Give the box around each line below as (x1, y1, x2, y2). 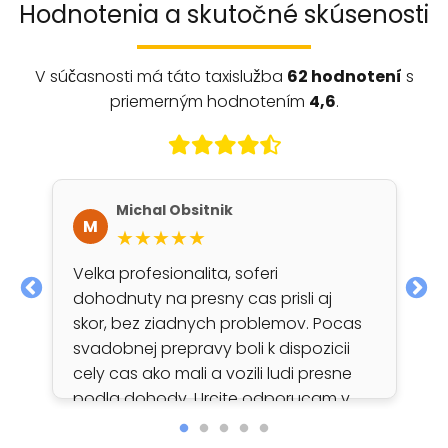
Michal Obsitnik (115, 200, 233, 220)
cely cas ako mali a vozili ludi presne (72, 362, 352, 385)
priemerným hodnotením (109, 90, 309, 113)
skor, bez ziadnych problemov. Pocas (72, 312, 362, 335)
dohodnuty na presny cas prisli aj (72, 287, 332, 310)
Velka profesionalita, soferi (72, 262, 278, 285)
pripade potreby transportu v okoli (72, 412, 341, 435)
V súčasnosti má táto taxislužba (34, 65, 287, 88)
